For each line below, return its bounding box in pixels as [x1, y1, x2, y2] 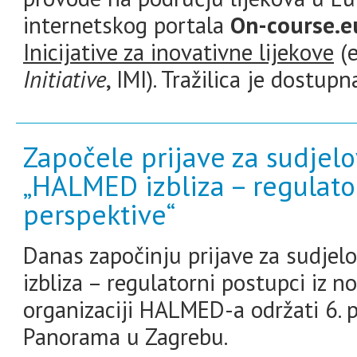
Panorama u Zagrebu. [23, 321, 228, 351]
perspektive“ [23, 196, 175, 233]
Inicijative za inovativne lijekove [23, 37, 334, 67]
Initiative [23, 64, 106, 94]
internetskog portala [23, 10, 230, 40]
